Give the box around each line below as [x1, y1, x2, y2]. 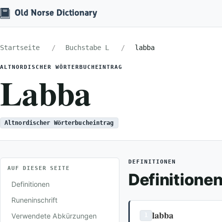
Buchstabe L [65, 44, 109, 52]
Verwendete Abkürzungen [11, 212, 97, 220]
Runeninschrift [11, 196, 57, 204]
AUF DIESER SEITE [7, 165, 70, 171]
